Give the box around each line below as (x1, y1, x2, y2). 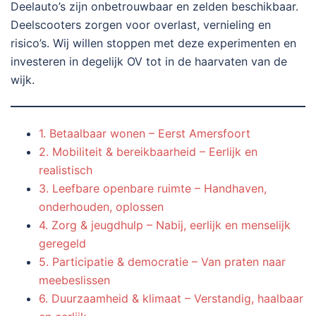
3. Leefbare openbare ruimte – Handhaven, (39, 181, 267, 195)
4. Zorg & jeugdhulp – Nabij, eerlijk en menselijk (39, 218, 291, 232)
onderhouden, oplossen (39, 200, 164, 214)
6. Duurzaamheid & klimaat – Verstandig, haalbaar (39, 291, 303, 305)
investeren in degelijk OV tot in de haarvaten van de (11, 54, 287, 68)
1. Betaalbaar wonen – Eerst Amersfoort (39, 126, 250, 140)
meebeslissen (39, 273, 110, 287)
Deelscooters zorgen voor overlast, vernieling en (11, 18, 271, 32)
